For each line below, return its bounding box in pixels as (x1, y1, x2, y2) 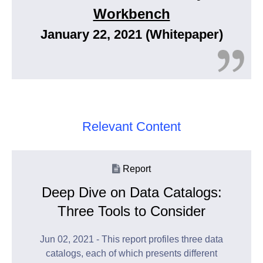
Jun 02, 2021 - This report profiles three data (40, 234, 223, 245)
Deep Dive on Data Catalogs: (41, 184, 222, 201)
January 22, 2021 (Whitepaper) (40, 27, 223, 42)
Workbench (93, 6, 170, 22)
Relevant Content (82, 119, 181, 134)
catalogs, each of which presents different (46, 248, 217, 259)
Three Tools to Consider (58, 203, 205, 220)
